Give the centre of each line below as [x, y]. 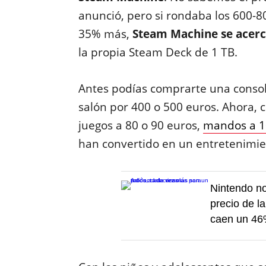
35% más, [105, 34]
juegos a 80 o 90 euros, [140, 125]
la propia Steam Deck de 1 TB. [158, 52]
